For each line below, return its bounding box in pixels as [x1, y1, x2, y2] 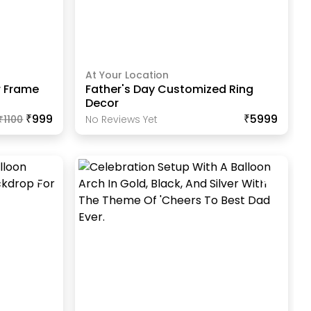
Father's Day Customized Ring [85, 81, 253, 98]
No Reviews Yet [85, 112, 158, 127]
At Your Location [85, 68, 169, 83]
